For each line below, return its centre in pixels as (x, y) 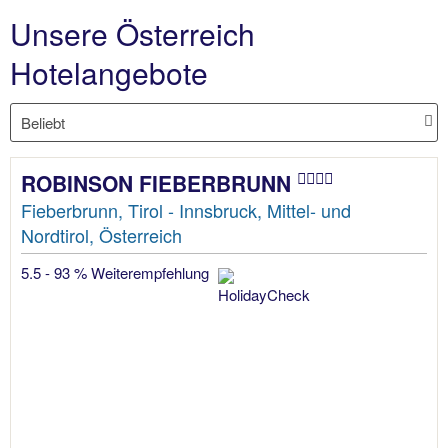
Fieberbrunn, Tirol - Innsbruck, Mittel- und (186, 210)
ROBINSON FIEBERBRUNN (159, 183)
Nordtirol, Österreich (101, 235)
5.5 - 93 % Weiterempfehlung (117, 273)
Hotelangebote (109, 72)
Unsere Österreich (132, 33)
